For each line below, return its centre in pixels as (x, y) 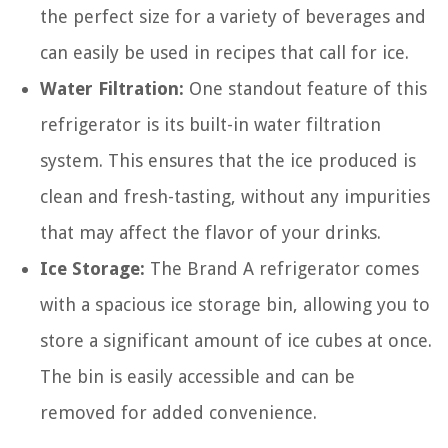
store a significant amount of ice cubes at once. (236, 340)
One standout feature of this (305, 88)
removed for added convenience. (178, 412)
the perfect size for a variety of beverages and (233, 16)
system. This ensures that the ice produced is (228, 160)
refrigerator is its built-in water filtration (210, 124)
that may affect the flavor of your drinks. (210, 232)
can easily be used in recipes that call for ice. (224, 52)
